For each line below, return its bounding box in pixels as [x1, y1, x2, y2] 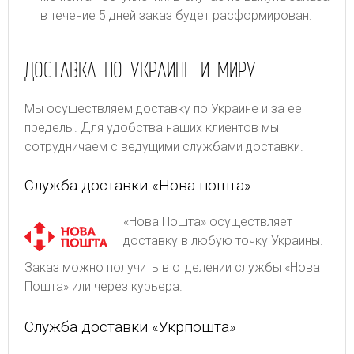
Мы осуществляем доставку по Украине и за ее [24, 100, 302, 116]
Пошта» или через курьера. [24, 278, 183, 294]
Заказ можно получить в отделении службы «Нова [24, 259, 320, 275]
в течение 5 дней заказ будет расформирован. [40, 7, 312, 23]
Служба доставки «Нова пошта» [24, 175, 251, 194]
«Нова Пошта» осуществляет [123, 213, 292, 229]
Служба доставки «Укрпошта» [24, 317, 236, 336]
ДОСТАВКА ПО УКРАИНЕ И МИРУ [24, 55, 256, 84]
